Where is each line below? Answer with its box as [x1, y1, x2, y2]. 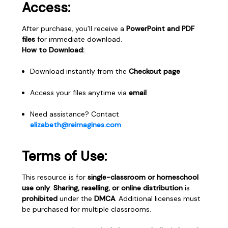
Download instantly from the [30, 66, 129, 76]
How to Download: [22, 45, 84, 54]
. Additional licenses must [115, 193, 201, 203]
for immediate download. [35, 34, 122, 44]
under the [58, 193, 94, 203]
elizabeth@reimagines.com [30, 120, 122, 129]
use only [22, 183, 50, 192]
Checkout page [129, 66, 181, 76]
